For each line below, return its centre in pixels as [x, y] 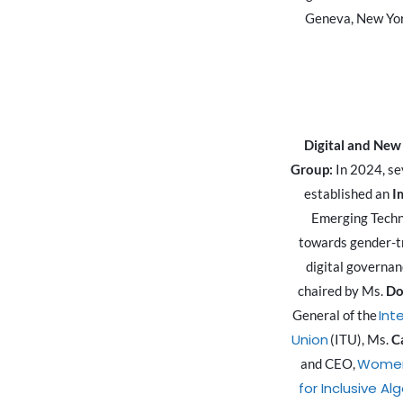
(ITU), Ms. [360, 340]
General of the [335, 315]
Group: [313, 170]
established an [348, 194]
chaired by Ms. [341, 291]
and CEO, [329, 364]
